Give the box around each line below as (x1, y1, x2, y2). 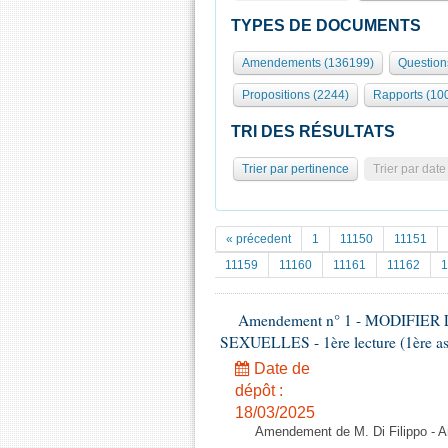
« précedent (226, 232, 291, 246)
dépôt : (235, 382, 283, 399)
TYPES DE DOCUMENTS (231, 17, 421, 34)
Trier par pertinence (242, 162, 349, 176)
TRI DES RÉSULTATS (231, 123, 395, 140)
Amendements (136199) (242, 56, 374, 70)
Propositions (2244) (242, 88, 349, 102)
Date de (250, 360, 310, 377)
